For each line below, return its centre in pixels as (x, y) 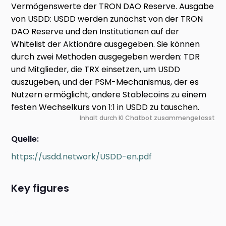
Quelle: (25, 139)
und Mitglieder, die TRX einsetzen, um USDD (96, 70)
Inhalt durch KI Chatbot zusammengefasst (147, 118)
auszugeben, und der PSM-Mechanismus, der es (105, 82)
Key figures (40, 188)
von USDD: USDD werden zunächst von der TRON (107, 19)
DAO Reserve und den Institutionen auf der (95, 32)
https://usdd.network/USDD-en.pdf (82, 157)
